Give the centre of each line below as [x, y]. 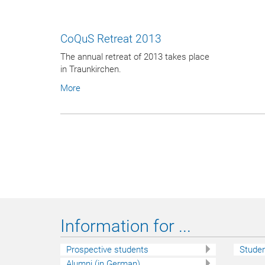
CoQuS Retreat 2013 [111, 39]
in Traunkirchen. [91, 70]
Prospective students [107, 249]
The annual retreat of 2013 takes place [135, 57]
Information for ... [126, 226]
